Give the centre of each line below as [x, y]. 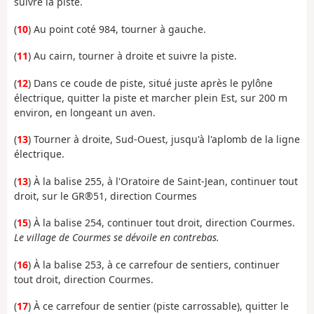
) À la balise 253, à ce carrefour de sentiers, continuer [154, 264]
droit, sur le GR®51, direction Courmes [105, 196]
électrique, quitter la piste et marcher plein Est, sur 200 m [151, 97]
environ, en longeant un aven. [85, 112]
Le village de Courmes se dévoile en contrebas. [117, 238]
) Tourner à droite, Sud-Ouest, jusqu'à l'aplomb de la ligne [164, 139]
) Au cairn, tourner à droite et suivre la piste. [132, 56]
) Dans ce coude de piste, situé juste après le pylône [150, 83]
